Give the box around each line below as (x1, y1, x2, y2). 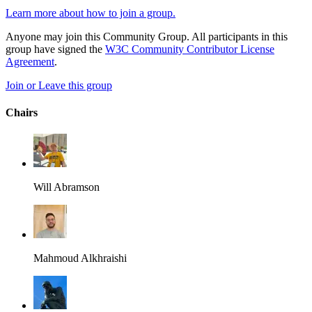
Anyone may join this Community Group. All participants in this (6, 30, 288, 42)
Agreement (6, 55, 54, 68)
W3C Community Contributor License (105, 42, 274, 55)
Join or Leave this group (6, 79, 112, 91)
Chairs (6, 107, 38, 119)
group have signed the (6, 42, 105, 55)
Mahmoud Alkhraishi (33, 252, 127, 265)
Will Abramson (33, 181, 100, 194)
